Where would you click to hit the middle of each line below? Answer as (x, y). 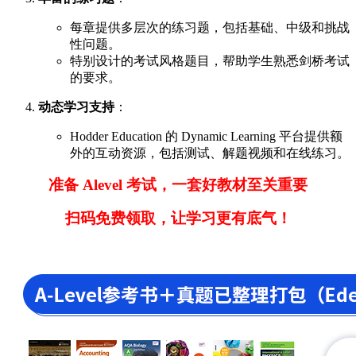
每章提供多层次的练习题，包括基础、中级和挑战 (210, 27)
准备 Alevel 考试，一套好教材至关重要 (178, 184)
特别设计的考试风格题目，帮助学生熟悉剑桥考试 (210, 60)
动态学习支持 (76, 106)
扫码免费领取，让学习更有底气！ (178, 218)
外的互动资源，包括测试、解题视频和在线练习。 (210, 153)
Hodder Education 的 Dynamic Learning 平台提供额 (206, 136)
